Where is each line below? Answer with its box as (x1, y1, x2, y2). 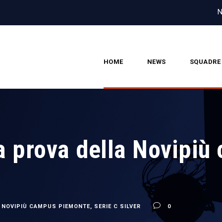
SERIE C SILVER (94, 203, 141, 210)
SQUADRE (189, 58, 221, 65)
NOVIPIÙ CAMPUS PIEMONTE (1, 203, 90, 210)
